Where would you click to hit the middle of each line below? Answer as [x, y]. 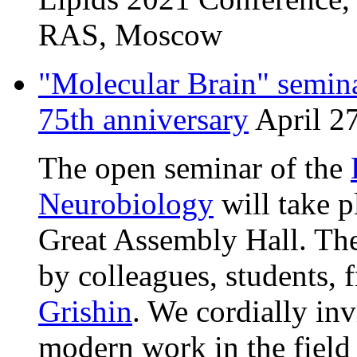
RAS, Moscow [130, 34]
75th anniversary [143, 119]
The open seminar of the [194, 167]
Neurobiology [126, 203]
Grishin [85, 311]
